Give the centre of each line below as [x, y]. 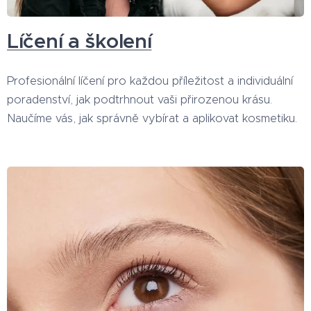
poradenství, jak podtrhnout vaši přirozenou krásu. [140, 99]
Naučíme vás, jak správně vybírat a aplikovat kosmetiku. [154, 118]
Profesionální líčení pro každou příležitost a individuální [150, 80]
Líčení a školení [79, 41]
